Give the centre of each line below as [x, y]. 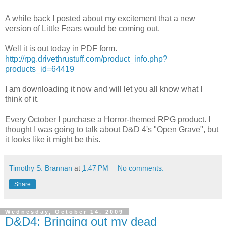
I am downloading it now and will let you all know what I [104, 89]
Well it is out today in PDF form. [61, 49]
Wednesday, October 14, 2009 [64, 212]
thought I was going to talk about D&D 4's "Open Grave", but [112, 130]
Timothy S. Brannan [41, 168]
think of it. [22, 99]
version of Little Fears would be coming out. [82, 29]
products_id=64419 [40, 69]
